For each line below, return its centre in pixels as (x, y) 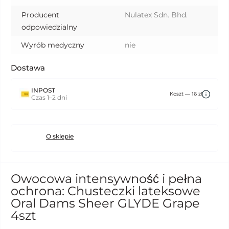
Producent (40, 15)
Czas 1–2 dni (49, 97)
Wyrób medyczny (53, 45)
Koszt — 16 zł (186, 94)
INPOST (43, 90)
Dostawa (28, 68)
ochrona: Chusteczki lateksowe (106, 191)
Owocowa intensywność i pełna (106, 179)
